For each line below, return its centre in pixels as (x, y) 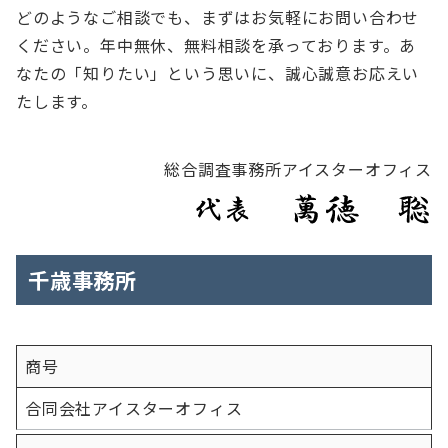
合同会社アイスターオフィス (134, 408)
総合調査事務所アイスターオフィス (298, 169)
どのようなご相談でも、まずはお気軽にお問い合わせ (218, 17)
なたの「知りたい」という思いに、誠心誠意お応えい (218, 73)
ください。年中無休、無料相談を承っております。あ (216, 45)
